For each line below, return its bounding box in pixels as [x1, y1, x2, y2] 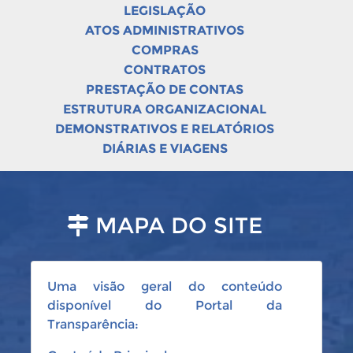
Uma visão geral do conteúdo [47, 279, 282, 294]
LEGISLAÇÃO [124, 3, 206, 18]
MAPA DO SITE [89, 212, 262, 239]
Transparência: [47, 317, 139, 332]
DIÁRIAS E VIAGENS [102, 141, 228, 156]
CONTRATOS [124, 62, 206, 77]
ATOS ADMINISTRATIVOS [85, 23, 244, 38]
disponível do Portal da [47, 298, 282, 313]
